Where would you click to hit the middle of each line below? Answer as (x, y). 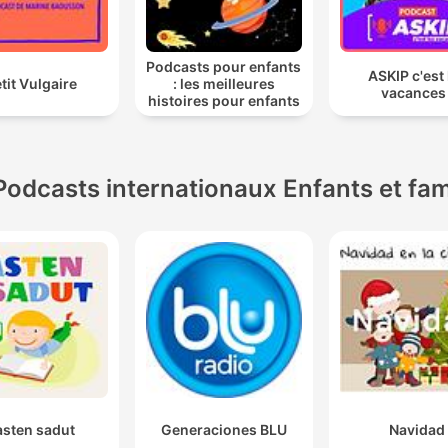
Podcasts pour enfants (224, 67)
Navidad (417, 429)
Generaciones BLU (223, 429)
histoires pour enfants (223, 101)
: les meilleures (223, 84)
